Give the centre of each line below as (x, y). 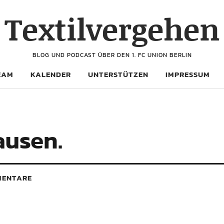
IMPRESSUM (188, 74)
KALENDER (51, 74)
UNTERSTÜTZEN (118, 74)
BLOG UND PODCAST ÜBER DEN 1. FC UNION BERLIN (112, 55)
